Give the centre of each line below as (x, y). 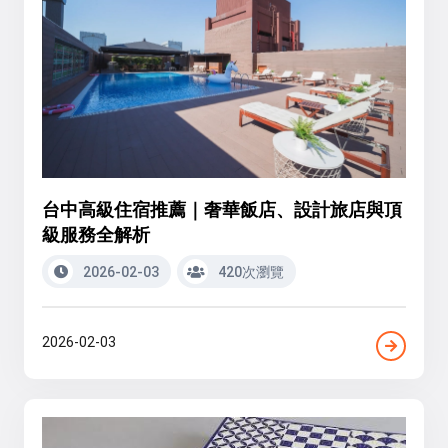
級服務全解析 (96, 234)
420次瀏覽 (249, 271)
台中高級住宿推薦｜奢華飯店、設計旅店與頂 (222, 209)
